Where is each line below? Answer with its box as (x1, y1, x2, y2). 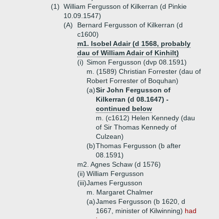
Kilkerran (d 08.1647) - (96, 95, 169, 103)
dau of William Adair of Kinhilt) (77, 49, 179, 57)
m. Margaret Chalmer (87, 188, 153, 196)
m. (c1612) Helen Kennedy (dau (96, 114, 195, 122)
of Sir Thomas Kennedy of (96, 123, 176, 131)
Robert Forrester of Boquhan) (87, 77, 178, 85)
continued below (96, 105, 152, 112)
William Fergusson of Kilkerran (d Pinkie (64, 2, 187, 10)
